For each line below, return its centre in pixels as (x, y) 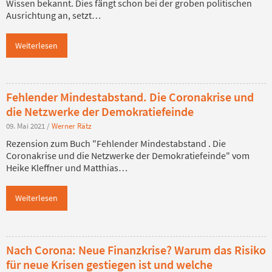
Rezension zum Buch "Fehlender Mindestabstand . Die (116, 144)
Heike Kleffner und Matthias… (67, 168)
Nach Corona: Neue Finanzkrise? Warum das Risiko (136, 250)
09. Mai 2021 (26, 126)
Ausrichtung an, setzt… (53, 15)
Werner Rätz (72, 126)
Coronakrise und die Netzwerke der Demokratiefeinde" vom (128, 156)
